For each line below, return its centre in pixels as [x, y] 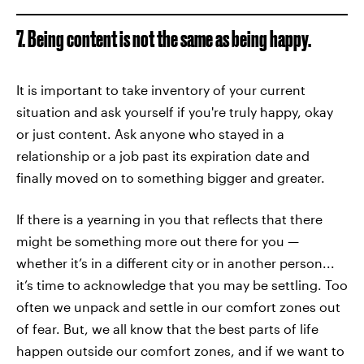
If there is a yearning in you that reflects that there [169, 219]
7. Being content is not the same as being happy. [164, 39]
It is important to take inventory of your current [161, 90]
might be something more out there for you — [158, 241]
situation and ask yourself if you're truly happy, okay [175, 112]
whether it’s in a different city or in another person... [175, 263]
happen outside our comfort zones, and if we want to [180, 351]
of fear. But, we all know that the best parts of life [167, 329]
